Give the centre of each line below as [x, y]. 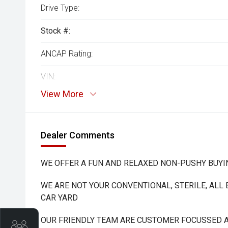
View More [62, 94]
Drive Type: [60, 8]
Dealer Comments [78, 135]
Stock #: [55, 31]
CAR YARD [59, 198]
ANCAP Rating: [67, 54]
